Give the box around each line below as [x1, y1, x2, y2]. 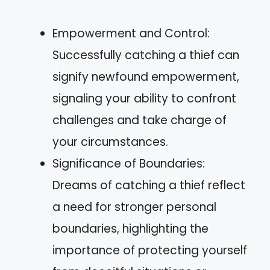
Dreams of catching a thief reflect [52, 177, 245, 193]
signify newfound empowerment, [52, 69, 239, 85]
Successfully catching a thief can [52, 47, 239, 63]
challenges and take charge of [52, 112, 227, 128]
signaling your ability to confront [52, 90, 236, 107]
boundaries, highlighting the [52, 221, 209, 237]
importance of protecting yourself [52, 242, 247, 259]
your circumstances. [52, 134, 168, 150]
